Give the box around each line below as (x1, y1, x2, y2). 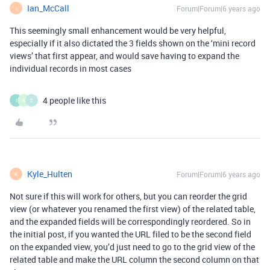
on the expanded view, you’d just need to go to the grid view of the (10, 241, 255, 253)
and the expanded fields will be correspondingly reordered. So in (10, 216, 251, 228)
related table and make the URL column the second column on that (10, 254, 259, 266)
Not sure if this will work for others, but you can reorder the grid (10, 190, 247, 202)
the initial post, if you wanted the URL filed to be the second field (10, 228, 251, 240)
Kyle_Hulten (27, 168, 72, 180)
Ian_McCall (27, 2, 69, 14)
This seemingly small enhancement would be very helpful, (10, 25, 226, 37)
